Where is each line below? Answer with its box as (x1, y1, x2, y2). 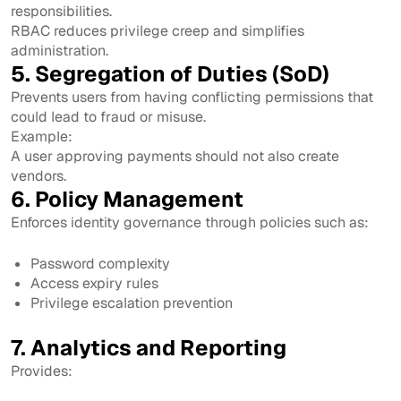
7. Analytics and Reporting (11, 333, 286, 362)
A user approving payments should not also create (11, 146, 339, 166)
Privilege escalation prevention (30, 293, 234, 312)
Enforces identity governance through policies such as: (11, 212, 369, 232)
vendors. (11, 166, 66, 185)
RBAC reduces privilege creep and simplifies (11, 21, 304, 40)
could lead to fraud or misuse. (11, 107, 206, 126)
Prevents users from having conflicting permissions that (11, 87, 373, 107)
